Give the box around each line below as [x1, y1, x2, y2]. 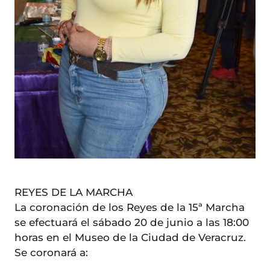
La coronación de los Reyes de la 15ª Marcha [14, 201, 245, 214]
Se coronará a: [14, 246, 91, 259]
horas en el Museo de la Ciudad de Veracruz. [14, 231, 246, 244]
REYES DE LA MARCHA [14, 186, 136, 199]
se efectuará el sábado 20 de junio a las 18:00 [14, 216, 249, 229]
